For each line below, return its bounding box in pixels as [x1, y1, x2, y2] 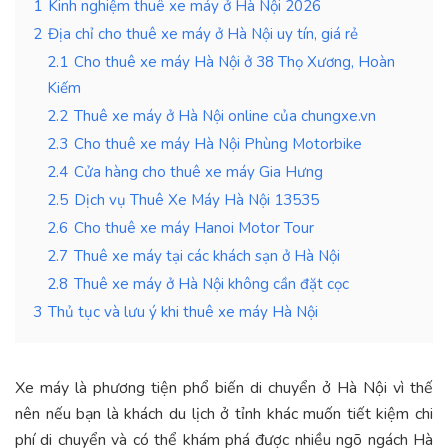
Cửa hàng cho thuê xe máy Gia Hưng [74, 161, 323, 182]
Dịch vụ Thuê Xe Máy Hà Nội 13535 [74, 189, 319, 210]
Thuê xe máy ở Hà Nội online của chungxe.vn [74, 105, 376, 126]
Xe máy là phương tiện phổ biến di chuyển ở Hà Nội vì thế [15, 376, 433, 399]
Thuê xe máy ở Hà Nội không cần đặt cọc [74, 273, 349, 294]
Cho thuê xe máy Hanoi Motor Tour [74, 217, 314, 238]
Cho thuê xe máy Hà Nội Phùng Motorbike [74, 133, 362, 154]
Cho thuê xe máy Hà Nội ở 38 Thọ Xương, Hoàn [74, 51, 395, 72]
